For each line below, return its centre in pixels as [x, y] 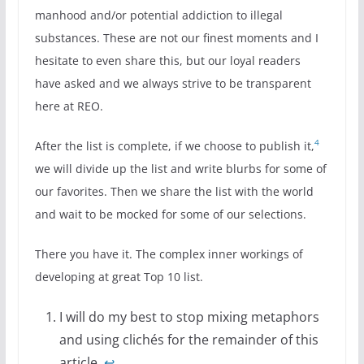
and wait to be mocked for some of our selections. [170, 214]
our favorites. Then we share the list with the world [174, 191]
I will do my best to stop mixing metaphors [189, 316]
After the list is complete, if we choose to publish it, [174, 145]
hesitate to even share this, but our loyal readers [167, 60]
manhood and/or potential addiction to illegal [158, 15]
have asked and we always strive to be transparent [173, 83]
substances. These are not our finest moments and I [176, 37]
